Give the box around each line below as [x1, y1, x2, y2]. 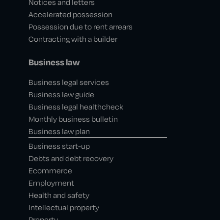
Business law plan [28, 126, 90, 136]
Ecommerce [28, 165, 72, 175]
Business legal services [28, 77, 109, 87]
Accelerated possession [28, 9, 112, 19]
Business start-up [28, 141, 90, 151]
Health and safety [28, 190, 89, 200]
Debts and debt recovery [28, 153, 113, 163]
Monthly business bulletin [28, 114, 118, 124]
